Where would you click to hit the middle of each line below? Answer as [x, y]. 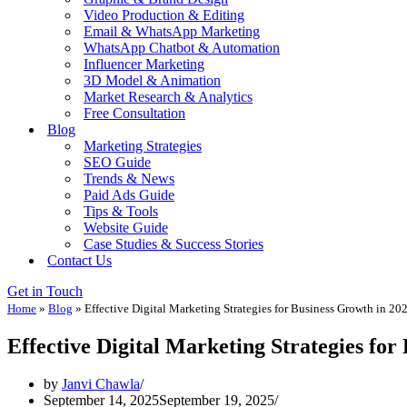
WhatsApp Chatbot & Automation [182, 47]
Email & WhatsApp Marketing [172, 31]
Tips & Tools [121, 211]
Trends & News [129, 178]
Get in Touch [45, 291]
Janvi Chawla [101, 384]
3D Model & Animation [152, 80]
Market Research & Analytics [168, 96]
